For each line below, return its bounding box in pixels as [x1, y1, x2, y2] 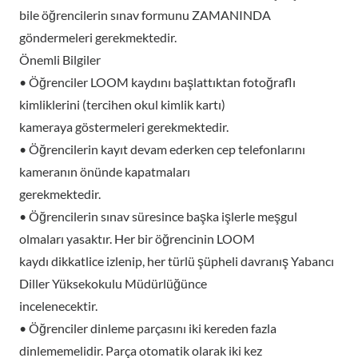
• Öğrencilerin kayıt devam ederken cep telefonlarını [19, 141, 305, 157]
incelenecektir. [19, 298, 97, 313]
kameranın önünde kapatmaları [19, 164, 190, 179]
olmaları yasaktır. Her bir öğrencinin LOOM [19, 231, 255, 246]
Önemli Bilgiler [19, 52, 101, 67]
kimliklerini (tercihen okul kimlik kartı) [19, 97, 225, 112]
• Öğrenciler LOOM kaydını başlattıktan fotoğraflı [19, 74, 296, 89]
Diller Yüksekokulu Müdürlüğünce [19, 276, 207, 291]
